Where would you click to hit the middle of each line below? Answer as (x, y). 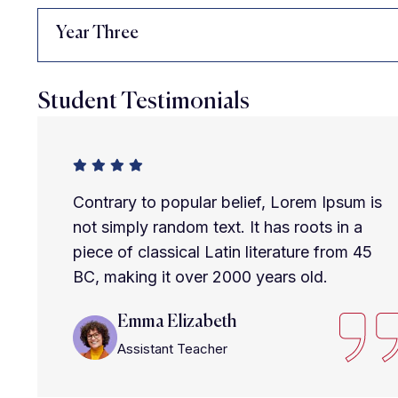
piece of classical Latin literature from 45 (223, 252)
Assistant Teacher (172, 349)
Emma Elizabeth (177, 322)
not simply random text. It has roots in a (218, 227)
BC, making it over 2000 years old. (200, 277)
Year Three (97, 34)
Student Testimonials (143, 102)
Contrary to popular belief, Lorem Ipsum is (227, 202)
